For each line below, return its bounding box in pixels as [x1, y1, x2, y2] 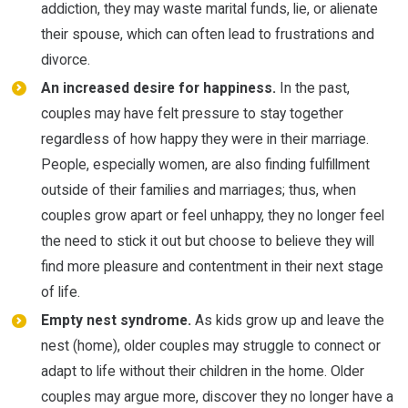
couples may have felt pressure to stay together [40, 105, 343, 123]
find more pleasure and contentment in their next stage [40, 258, 383, 276]
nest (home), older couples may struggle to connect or [40, 337, 381, 355]
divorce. [40, 51, 90, 69]
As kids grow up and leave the [190, 311, 384, 330]
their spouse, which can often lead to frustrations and [40, 25, 374, 44]
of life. [40, 283, 80, 301]
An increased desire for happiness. [40, 79, 276, 97]
